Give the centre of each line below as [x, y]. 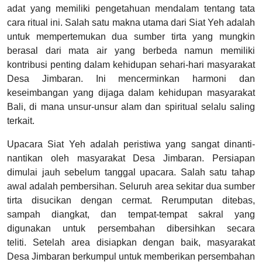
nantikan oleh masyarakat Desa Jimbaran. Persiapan [131, 158]
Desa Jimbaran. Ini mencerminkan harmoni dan [131, 79]
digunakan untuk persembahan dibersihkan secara [131, 229]
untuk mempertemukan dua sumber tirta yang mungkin [131, 37]
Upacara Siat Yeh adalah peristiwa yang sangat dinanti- [131, 144]
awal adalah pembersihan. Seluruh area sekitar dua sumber [131, 187]
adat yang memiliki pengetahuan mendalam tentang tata [131, 9]
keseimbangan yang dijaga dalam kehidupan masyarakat [131, 93]
